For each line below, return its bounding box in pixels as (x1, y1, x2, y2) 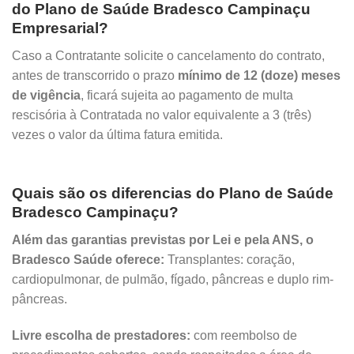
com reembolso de (190, 328, 297, 342)
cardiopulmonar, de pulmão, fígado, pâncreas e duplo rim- (12, 272, 333, 286)
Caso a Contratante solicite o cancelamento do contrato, (12, 48, 325, 62)
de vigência (12, 88, 81, 102)
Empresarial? (12, 19, 108, 36)
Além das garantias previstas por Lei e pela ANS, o (12, 232, 314, 247)
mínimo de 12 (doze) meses (178, 68, 341, 82)
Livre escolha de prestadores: (12, 328, 190, 342)
